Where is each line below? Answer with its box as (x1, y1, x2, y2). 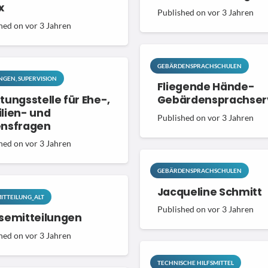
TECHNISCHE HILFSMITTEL (157, 258, 234, 266)
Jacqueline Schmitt (157, 184, 262, 199)
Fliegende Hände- (157, 79, 255, 94)
